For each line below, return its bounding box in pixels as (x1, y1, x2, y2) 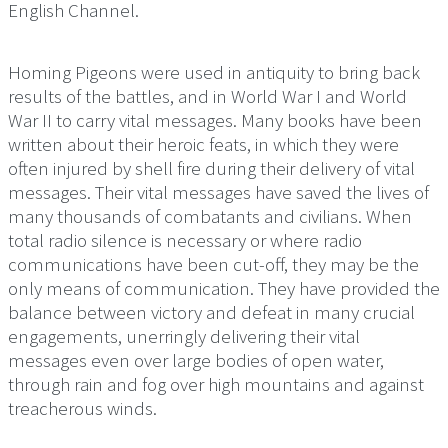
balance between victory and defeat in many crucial (8, 299, 415, 324)
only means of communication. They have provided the (8, 275, 440, 300)
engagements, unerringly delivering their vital (8, 323, 360, 348)
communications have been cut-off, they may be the (8, 251, 419, 276)
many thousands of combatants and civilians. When (8, 203, 412, 228)
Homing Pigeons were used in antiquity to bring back (8, 59, 420, 84)
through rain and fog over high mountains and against (8, 371, 424, 396)
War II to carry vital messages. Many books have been (8, 107, 422, 132)
